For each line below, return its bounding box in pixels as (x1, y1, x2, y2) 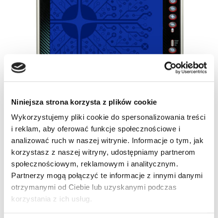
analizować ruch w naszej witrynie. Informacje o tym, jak (11, 136, 203, 145)
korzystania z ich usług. (11, 195, 92, 203)
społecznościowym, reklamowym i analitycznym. (11, 160, 178, 168)
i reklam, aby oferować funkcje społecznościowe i (11, 125, 180, 133)
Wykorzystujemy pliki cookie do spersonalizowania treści (11, 113, 206, 122)
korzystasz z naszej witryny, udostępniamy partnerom (11, 148, 196, 157)
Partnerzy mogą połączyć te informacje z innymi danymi (11, 171, 203, 180)
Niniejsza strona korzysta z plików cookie (11, 97, 157, 106)
